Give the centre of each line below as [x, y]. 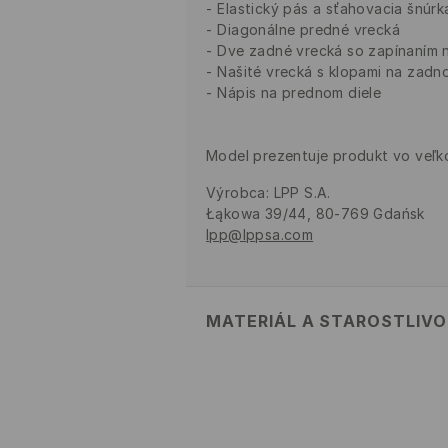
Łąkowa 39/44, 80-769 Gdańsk [315, 214]
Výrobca [236, 193]
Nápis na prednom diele [299, 93]
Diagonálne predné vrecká [309, 30]
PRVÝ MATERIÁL [263, 387]
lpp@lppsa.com [260, 235]
